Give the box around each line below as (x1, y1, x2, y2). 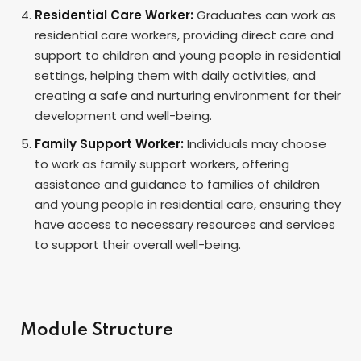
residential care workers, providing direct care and (35, 27, 334, 44)
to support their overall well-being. (35, 236, 241, 254)
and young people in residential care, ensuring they (35, 196, 341, 214)
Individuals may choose (184, 135, 326, 153)
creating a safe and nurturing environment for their (35, 87, 341, 105)
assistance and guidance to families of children (35, 176, 320, 193)
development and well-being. (35, 107, 212, 125)
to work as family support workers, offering (35, 156, 289, 173)
